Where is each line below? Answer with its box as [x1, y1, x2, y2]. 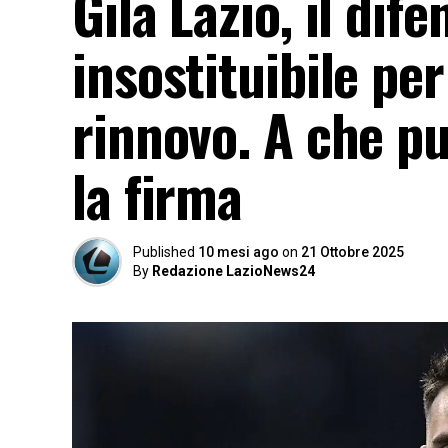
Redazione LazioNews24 [152, 263, 315, 279]
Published [133, 244, 195, 260]
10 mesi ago [198, 244, 279, 260]
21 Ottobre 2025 [301, 244, 404, 260]
